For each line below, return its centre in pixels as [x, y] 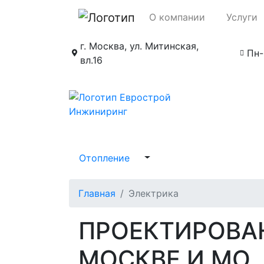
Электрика [154, 193]
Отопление [104, 158]
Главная [97, 193]
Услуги [242, 17]
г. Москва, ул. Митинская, [139, 46]
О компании [177, 17]
